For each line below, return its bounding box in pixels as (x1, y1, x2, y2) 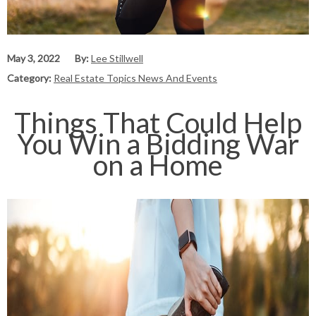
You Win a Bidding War (17, 126, 299, 161)
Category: (7, 72, 54, 85)
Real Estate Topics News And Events (54, 72, 217, 85)
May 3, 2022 (7, 52, 60, 65)
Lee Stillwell (91, 52, 143, 65)
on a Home (93, 147, 223, 182)
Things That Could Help (14, 105, 302, 140)
